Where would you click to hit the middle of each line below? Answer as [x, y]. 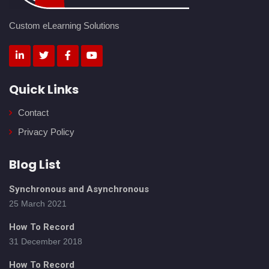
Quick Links [44, 90]
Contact [33, 113]
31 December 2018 [46, 242]
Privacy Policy [46, 132]
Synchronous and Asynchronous [79, 189]
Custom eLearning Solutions [64, 26]
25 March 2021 [38, 204]
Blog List [35, 165]
